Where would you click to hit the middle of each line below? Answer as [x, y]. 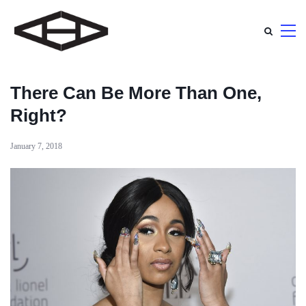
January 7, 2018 [36, 146]
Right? [39, 115]
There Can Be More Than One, [136, 93]
